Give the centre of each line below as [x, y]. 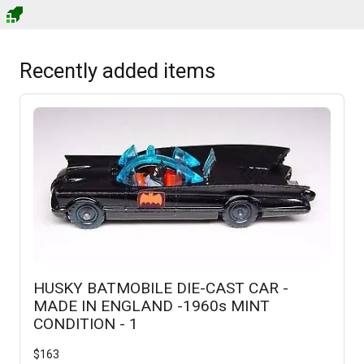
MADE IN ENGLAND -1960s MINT [152, 306]
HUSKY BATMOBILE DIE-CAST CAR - [161, 288]
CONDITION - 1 [86, 324]
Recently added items [117, 70]
